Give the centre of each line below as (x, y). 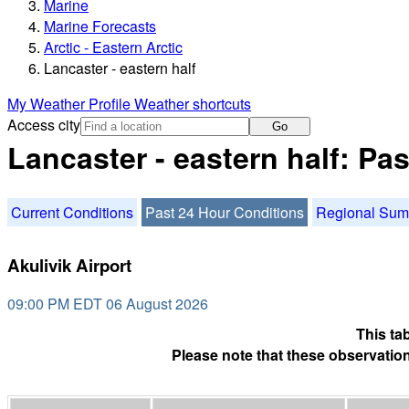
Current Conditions (72, 212)
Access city (44, 125)
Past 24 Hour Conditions (225, 212)
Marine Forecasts (100, 26)
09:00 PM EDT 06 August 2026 (108, 304)
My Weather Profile (71, 104)
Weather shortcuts (193, 104)
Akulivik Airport (69, 265)
